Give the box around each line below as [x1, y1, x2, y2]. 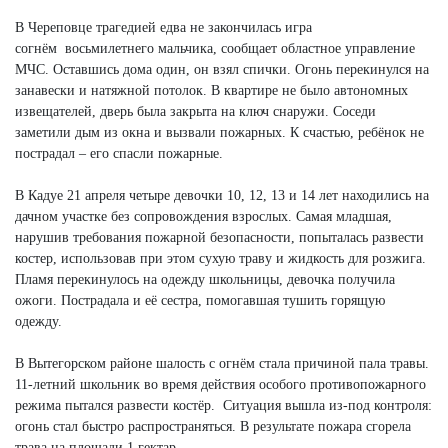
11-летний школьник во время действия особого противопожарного [15, 376, 426, 392]
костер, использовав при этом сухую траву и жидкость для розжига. [15, 250, 426, 266]
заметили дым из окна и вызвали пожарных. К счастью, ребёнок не [15, 124, 424, 140]
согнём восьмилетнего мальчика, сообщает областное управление [15, 40, 415, 56]
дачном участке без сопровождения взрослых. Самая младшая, [15, 208, 392, 224]
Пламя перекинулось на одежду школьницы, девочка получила [15, 271, 395, 287]
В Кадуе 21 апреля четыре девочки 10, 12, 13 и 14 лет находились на [15, 187, 429, 203]
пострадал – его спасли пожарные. [15, 145, 223, 161]
